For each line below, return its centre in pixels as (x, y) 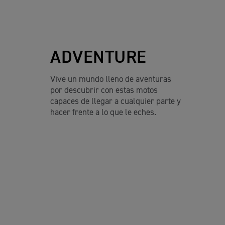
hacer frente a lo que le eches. (103, 113)
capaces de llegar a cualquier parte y (116, 101)
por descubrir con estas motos (104, 90)
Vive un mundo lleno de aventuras (111, 79)
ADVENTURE (98, 58)
